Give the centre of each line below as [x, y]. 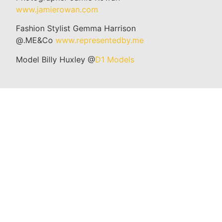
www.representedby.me [100, 40]
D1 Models [115, 59]
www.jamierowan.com [57, 9]
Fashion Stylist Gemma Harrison [76, 28]
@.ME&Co [36, 40]
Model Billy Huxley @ [55, 59]
